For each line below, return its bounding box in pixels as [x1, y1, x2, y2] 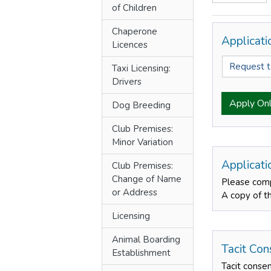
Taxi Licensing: [112, 62, 171, 74]
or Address [112, 186, 157, 198]
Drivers [112, 76, 142, 88]
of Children [112, 2, 157, 14]
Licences [112, 39, 148, 51]
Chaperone [112, 25, 157, 38]
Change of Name [112, 173, 181, 185]
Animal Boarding [112, 233, 180, 246]
